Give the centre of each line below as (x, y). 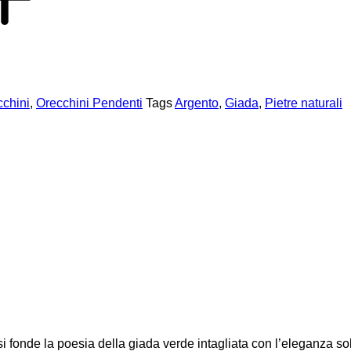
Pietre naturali (304, 103)
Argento (197, 103)
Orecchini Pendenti (89, 103)
